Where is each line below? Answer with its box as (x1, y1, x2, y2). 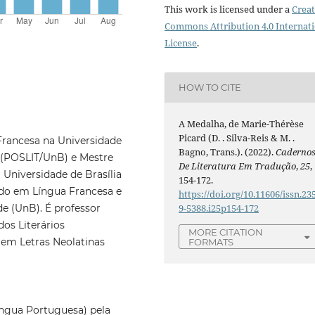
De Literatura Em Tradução (179, 159, 297, 172)
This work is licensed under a (165, 2, 292, 15)
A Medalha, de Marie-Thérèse (179, 117, 304, 130)
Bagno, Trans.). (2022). (179, 145, 276, 158)
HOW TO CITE (179, 82, 242, 94)
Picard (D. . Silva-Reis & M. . (179, 131, 295, 144)
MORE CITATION (188, 226, 264, 238)
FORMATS (188, 236, 234, 247)
